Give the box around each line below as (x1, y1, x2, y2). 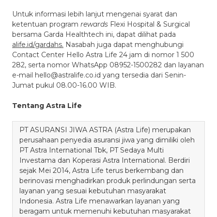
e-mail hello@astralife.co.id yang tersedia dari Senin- (12, 71, 186, 79)
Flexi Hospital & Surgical (108, 20, 190, 29)
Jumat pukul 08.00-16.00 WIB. (12, 81, 116, 90)
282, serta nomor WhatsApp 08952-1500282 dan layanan (12, 61, 204, 69)
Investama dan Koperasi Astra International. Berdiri (19, 156, 190, 165)
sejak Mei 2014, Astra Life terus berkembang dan (19, 166, 184, 175)
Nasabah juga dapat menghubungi (63, 40, 184, 49)
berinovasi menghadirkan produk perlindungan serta (19, 176, 196, 185)
